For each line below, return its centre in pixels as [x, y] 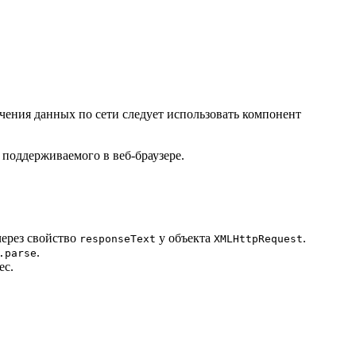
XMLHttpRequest [258, 239]
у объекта [185, 238]
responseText [118, 239]
